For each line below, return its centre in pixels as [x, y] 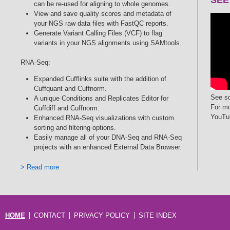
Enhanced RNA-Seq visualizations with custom [104, 118]
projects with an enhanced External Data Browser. [108, 147]
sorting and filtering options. [78, 128]
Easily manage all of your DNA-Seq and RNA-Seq [108, 137]
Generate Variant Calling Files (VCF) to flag [98, 33]
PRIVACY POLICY [102, 215]
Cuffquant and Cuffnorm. [70, 89]
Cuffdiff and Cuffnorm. [67, 108]
